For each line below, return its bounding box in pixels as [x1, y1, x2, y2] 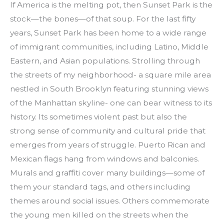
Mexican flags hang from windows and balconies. [10, 154, 199, 164]
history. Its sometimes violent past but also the [10, 112, 187, 122]
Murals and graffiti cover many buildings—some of [10, 168, 204, 178]
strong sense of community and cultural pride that [10, 126, 205, 136]
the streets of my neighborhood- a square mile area [10, 70, 211, 80]
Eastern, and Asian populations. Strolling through [10, 56, 200, 66]
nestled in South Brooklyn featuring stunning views [10, 84, 208, 94]
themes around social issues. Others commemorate [10, 196, 209, 206]
